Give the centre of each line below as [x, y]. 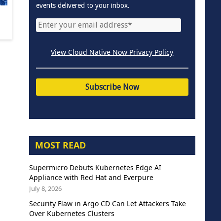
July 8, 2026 [45, 188]
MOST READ [60, 145]
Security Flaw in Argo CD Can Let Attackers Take [107, 203]
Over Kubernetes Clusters [72, 213]
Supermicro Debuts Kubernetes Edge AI [95, 167]
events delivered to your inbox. [83, 5]
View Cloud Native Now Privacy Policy [112, 52]
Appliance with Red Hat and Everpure [91, 177]
